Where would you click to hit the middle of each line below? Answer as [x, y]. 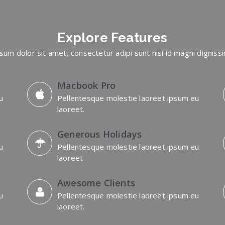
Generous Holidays [100, 134]
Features [139, 38]
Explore [84, 38]
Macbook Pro [87, 85]
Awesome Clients [96, 183]
